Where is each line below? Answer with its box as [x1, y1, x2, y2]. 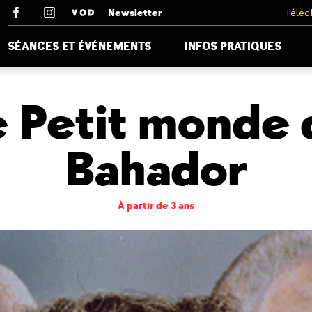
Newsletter [108, 7, 162, 19]
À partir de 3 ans [117, 200, 194, 212]
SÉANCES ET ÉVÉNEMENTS [8, 39, 151, 54]
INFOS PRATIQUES [185, 39, 281, 54]
